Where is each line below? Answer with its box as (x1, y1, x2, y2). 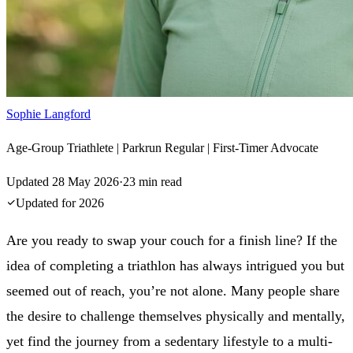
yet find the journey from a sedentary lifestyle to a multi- (6, 333, 333, 349)
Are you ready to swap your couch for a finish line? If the (6, 232, 337, 248)
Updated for (16, 195, 79, 210)
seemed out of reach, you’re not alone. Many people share (6, 282, 340, 299)
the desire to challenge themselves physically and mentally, (6, 307, 345, 324)
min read (136, 174, 182, 188)
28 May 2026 (52, 174, 119, 188)
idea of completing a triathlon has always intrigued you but (6, 257, 344, 273)
